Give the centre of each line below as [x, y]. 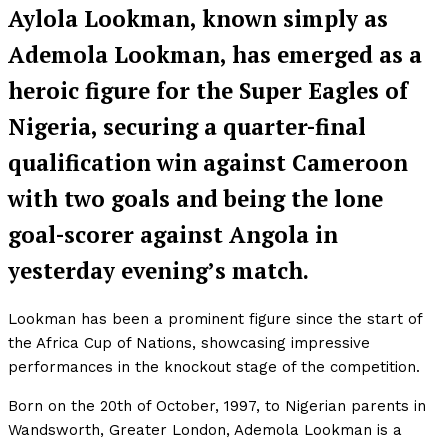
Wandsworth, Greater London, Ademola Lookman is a [205, 430]
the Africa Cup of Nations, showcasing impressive [189, 343]
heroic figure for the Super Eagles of [208, 90]
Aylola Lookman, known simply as [198, 18]
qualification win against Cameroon [208, 162]
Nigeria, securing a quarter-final [187, 126]
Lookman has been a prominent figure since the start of [215, 319]
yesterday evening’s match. [158, 270]
